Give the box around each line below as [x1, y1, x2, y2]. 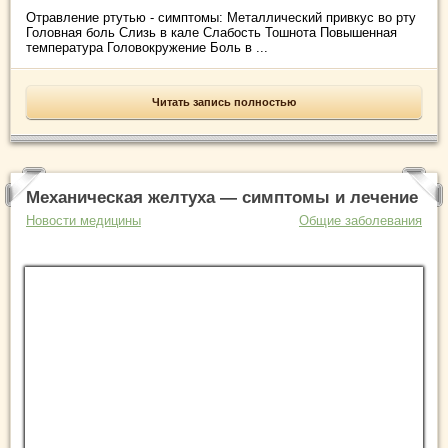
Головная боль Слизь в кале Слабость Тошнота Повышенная [26, 25, 397, 41]
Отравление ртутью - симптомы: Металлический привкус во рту [26, 10, 416, 26]
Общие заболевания [299, 213, 422, 229]
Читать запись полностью [152, 96, 296, 109]
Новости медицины [26, 213, 141, 229]
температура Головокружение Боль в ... [26, 40, 268, 56]
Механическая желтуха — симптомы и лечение [26, 188, 418, 208]
